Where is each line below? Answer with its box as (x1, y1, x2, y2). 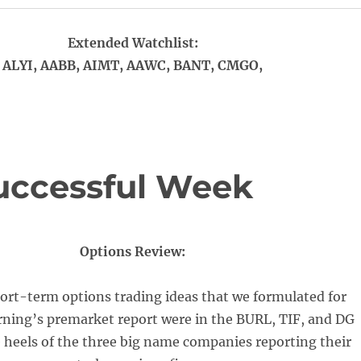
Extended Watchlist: (67, 35, 198, 51)
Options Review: (80, 243, 186, 259)
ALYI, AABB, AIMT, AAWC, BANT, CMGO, (2, 57, 263, 73)
